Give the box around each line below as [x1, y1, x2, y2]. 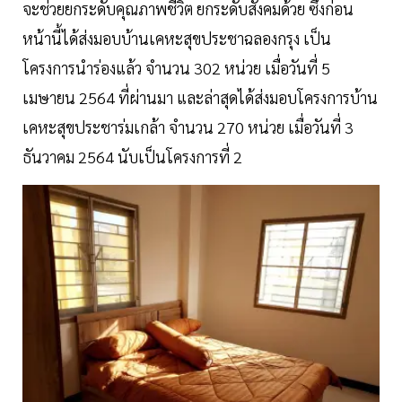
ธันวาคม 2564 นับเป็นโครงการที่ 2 [22, 145, 242, 167]
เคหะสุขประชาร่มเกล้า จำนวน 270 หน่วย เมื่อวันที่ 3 [22, 116, 354, 137]
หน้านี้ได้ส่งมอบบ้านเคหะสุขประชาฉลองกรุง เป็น [22, 27, 331, 48]
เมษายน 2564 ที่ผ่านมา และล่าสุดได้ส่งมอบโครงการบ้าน [22, 86, 378, 108]
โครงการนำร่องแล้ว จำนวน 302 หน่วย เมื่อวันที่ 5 [22, 57, 330, 78]
